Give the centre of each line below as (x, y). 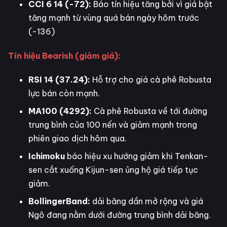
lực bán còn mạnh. (64, 93)
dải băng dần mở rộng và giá (147, 201)
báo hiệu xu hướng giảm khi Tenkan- (137, 156)
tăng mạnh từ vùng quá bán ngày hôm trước (114, 18)
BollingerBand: (59, 201)
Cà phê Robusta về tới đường (150, 111)
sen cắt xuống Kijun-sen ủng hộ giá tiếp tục (113, 170)
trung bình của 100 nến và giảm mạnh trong (113, 125)
